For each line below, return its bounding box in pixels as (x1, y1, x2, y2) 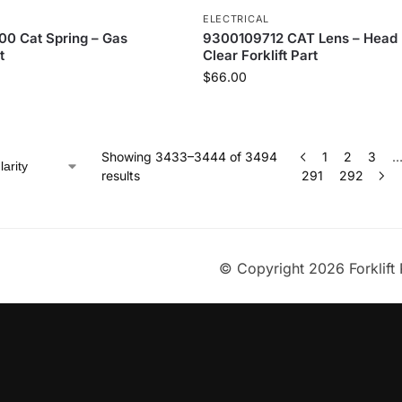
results (101, 168, 141, 183)
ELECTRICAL (202, 13, 269, 25)
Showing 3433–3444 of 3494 (101, 149, 278, 164)
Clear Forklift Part (202, 47, 318, 64)
